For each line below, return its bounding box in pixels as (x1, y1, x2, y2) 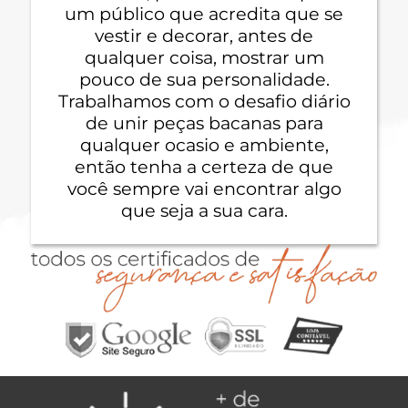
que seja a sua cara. (120, 199, 288, 221)
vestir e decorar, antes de (95, 24, 313, 46)
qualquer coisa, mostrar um (84, 46, 324, 68)
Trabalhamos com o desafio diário (57, 89, 351, 112)
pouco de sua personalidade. (78, 67, 330, 90)
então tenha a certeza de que (75, 155, 333, 178)
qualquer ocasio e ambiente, (79, 133, 329, 156)
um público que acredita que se (65, 2, 343, 25)
